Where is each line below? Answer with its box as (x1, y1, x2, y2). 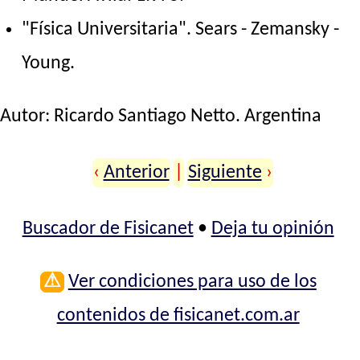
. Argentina (235, 107, 321, 127)
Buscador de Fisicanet (22, 219, 194, 239)
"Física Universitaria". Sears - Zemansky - (22, 20, 340, 40)
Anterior (103, 163, 170, 183)
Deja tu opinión (211, 219, 334, 239)
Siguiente (187, 163, 262, 183)
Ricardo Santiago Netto (54, 107, 235, 127)
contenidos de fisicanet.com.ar (56, 306, 300, 326)
